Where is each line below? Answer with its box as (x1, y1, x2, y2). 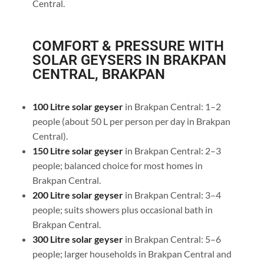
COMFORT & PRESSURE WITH (32, 38, 224, 55)
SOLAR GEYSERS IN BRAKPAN (32, 52, 226, 69)
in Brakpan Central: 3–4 (123, 189, 221, 201)
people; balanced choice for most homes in (32, 160, 203, 171)
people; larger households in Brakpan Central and (32, 248, 232, 260)
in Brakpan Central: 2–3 (123, 145, 221, 157)
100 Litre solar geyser (32, 101, 123, 113)
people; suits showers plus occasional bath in (32, 204, 213, 216)
